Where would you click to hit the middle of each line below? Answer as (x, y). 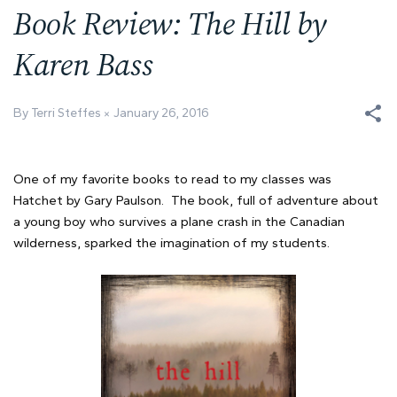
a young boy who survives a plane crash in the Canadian (179, 222)
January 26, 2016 (161, 113)
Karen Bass (83, 65)
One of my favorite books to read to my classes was (172, 179)
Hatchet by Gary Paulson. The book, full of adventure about (196, 201)
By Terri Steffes (58, 113)
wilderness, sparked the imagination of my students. (171, 243)
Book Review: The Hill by (170, 24)
